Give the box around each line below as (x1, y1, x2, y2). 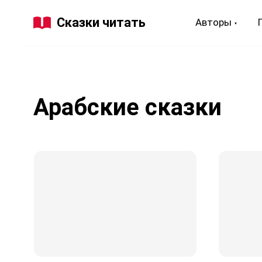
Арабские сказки (33, 94, 222, 121)
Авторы (195, 16, 232, 28)
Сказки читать (57, 15, 146, 30)
